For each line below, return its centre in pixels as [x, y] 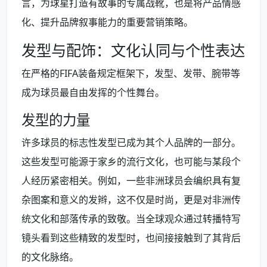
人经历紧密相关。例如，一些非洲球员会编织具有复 [131, 181]
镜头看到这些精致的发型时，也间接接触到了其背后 [131, 238]
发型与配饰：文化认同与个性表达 [133, 50]
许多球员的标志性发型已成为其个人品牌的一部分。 [131, 143]
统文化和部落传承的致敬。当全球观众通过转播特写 [131, 219]
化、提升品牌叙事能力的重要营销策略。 [107, 22]
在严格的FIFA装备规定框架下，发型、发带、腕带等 [131, 74]
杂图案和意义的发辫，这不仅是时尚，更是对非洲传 [131, 200]
